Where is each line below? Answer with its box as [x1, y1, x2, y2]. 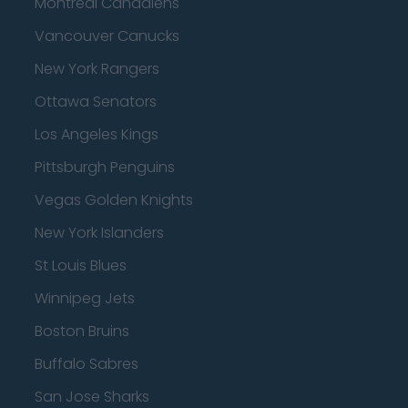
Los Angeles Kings [35, 124, 158, 145]
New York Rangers [35, 58, 159, 79]
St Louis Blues [35, 255, 127, 276]
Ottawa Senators [35, 91, 157, 112]
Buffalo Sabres [35, 353, 138, 374]
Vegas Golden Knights [35, 189, 193, 210]
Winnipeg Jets [35, 288, 135, 309]
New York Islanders [35, 222, 164, 243]
